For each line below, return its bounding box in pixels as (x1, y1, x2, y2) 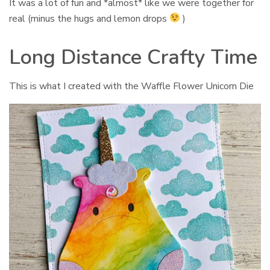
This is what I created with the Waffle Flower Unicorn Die (9, 79, 254, 93)
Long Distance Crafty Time (9, 43, 257, 71)
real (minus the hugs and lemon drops (9, 11, 170, 25)
